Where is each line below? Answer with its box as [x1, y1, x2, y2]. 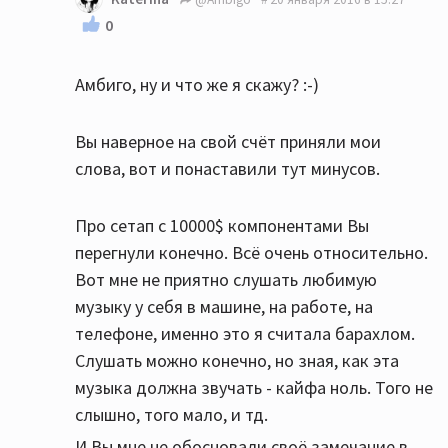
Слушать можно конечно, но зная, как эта [75, 349, 399, 373]
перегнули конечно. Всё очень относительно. [75, 241, 428, 265]
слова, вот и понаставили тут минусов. [75, 157, 380, 181]
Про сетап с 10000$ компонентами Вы [75, 214, 369, 238]
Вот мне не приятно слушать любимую [75, 268, 377, 292]
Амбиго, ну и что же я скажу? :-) [75, 73, 319, 97]
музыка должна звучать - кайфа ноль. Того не [75, 376, 433, 400]
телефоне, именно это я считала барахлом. [75, 322, 415, 346]
